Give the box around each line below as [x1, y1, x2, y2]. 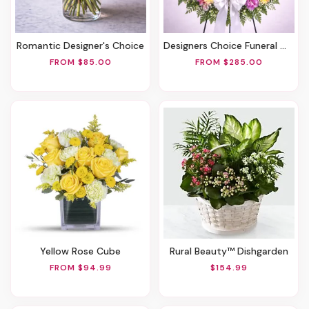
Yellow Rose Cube [46, 244, 121, 257]
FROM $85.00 [49, 56, 112, 68]
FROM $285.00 [195, 56, 263, 68]
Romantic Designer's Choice [22, 39, 144, 52]
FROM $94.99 [49, 261, 112, 273]
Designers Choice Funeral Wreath [170, 39, 280, 52]
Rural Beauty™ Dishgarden [175, 244, 288, 257]
